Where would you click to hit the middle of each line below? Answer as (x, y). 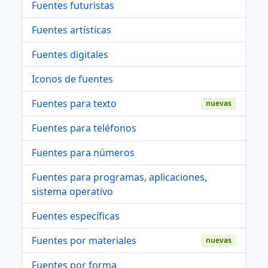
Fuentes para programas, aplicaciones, (119, 177)
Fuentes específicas (76, 216)
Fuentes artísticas (71, 30)
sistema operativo (72, 192)
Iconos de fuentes (72, 79)
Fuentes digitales (70, 55)
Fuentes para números (83, 153)
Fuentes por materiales (84, 241)
